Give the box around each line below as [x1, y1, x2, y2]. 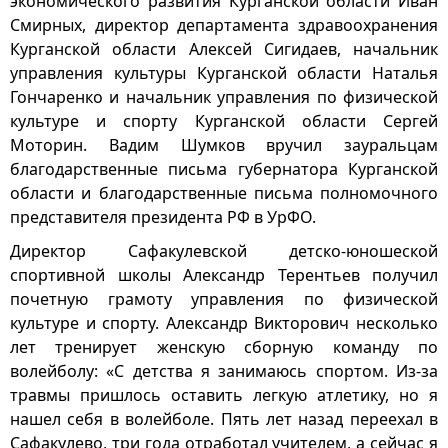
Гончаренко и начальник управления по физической [10, 86, 438, 108]
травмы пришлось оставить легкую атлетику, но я [10, 384, 438, 406]
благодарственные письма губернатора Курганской [10, 158, 438, 180]
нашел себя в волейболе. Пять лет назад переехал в [10, 408, 438, 430]
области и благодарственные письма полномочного [10, 182, 438, 204]
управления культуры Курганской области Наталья [10, 62, 438, 84]
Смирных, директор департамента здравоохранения [10, 14, 438, 36]
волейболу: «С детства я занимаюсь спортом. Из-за [10, 360, 438, 382]
